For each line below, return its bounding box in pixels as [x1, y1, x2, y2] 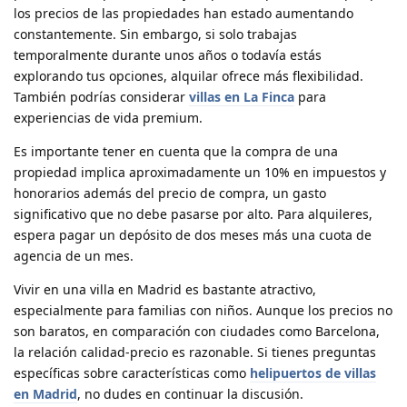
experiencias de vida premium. [14, 109, 203, 127]
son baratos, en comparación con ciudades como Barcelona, [14, 323, 380, 341]
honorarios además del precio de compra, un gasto [14, 184, 326, 203]
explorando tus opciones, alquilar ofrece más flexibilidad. [14, 67, 363, 85]
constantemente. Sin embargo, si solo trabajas [14, 25, 297, 44]
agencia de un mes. [14, 247, 134, 265]
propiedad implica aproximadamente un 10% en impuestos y [14, 164, 386, 182]
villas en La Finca [189, 88, 294, 106]
